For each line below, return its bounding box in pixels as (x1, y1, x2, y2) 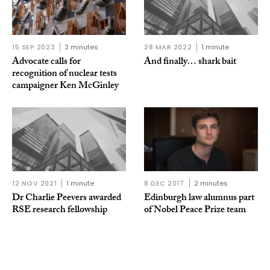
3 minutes (64, 42, 99, 52)
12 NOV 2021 (12, 178, 57, 189)
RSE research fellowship (12, 202, 107, 219)
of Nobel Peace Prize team (144, 202, 246, 219)
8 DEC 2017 (144, 178, 184, 189)
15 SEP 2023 (12, 42, 55, 52)
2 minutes (193, 178, 228, 189)
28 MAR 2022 (144, 42, 192, 52)
